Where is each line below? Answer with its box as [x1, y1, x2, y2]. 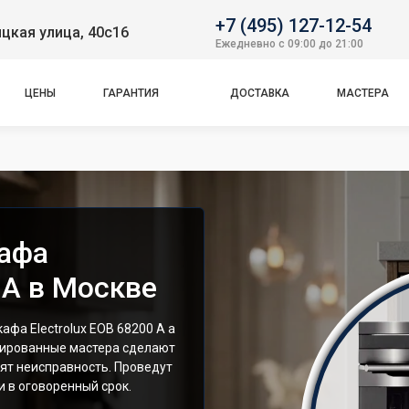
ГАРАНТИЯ [103, 86, 160, 100]
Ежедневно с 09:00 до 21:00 [215, 37, 363, 50]
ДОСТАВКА [229, 86, 289, 100]
